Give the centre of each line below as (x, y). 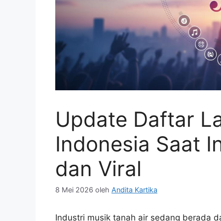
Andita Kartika (134, 189)
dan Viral (98, 168)
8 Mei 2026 (74, 189)
